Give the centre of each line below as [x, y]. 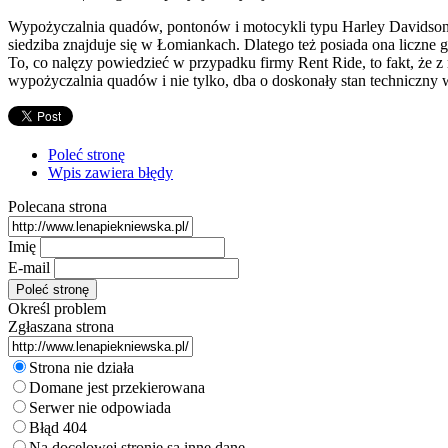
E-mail [29, 267]
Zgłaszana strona [61, 326]
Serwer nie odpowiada [100, 407]
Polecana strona [57, 206]
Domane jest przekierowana [117, 387]
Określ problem [57, 308]
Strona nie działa [81, 367]
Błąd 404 [58, 427]
